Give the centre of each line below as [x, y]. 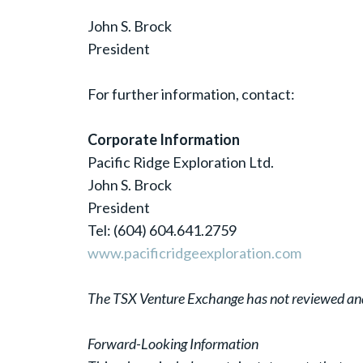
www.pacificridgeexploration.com [194, 253]
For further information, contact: [191, 94]
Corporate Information [163, 140]
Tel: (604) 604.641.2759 [162, 231]
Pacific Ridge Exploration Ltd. [180, 162]
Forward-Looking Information [173, 344]
